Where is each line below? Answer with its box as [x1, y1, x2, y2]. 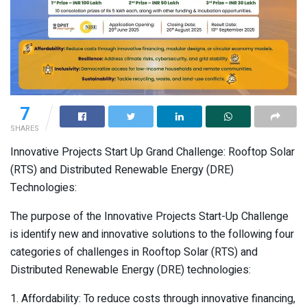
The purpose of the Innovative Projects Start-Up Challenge [10, 208, 288, 225]
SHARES [10, 123, 39, 135]
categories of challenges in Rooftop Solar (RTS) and [10, 244, 258, 261]
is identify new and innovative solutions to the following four [10, 226, 294, 243]
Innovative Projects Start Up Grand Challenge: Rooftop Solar [10, 144, 295, 161]
